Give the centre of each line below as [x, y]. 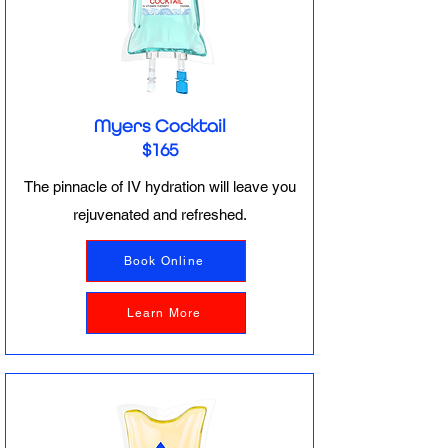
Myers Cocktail [160, 125]
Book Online [164, 261]
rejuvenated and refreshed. [160, 214]
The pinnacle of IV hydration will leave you [160, 186]
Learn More [164, 313]
